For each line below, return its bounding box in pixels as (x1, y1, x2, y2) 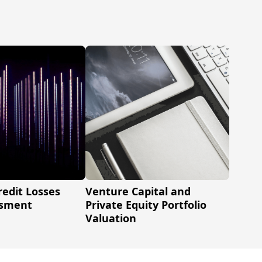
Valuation (85, 211, 136, 225)
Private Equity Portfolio (85, 198, 206, 212)
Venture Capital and (85, 184, 191, 198)
